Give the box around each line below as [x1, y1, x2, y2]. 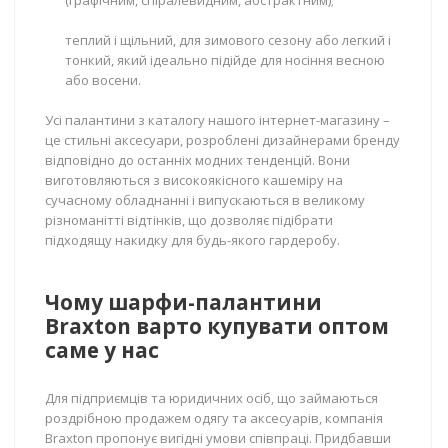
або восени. [65, 71, 141, 89]
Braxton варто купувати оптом [45, 312, 389, 340]
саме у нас [45, 336, 159, 364]
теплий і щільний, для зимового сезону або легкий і [65, 31, 391, 49]
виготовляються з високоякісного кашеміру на [45, 171, 343, 189]
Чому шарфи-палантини [45, 288, 322, 316]
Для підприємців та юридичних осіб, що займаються [45, 389, 378, 407]
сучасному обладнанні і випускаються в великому [45, 191, 365, 209]
